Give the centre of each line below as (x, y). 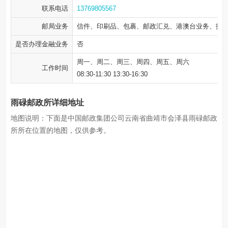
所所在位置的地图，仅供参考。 (61, 130)
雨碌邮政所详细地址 (47, 103)
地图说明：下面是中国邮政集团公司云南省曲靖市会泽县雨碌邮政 (114, 118)
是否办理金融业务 (42, 44)
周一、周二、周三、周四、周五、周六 (133, 62)
